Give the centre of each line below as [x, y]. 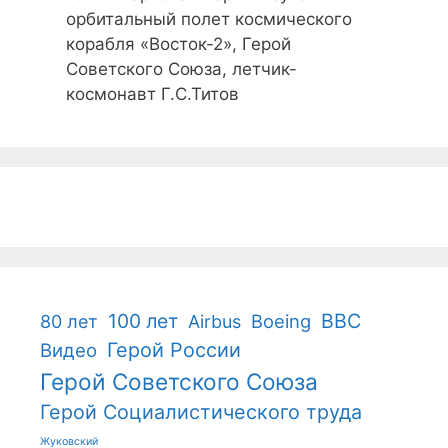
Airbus [214, 322]
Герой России [174, 350]
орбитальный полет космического [208, 19]
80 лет [69, 322]
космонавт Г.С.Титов [152, 94]
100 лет [143, 321]
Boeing [281, 321]
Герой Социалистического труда [201, 412]
